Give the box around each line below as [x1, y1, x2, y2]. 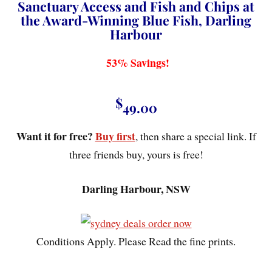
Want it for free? [16, 127, 93, 144]
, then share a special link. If [135, 128, 256, 143]
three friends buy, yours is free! [69, 146, 203, 161]
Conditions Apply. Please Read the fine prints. [36, 234, 236, 249]
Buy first [95, 127, 135, 144]
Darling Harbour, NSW [81, 180, 191, 197]
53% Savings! [106, 54, 169, 70]
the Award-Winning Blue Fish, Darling [21, 11, 251, 29]
